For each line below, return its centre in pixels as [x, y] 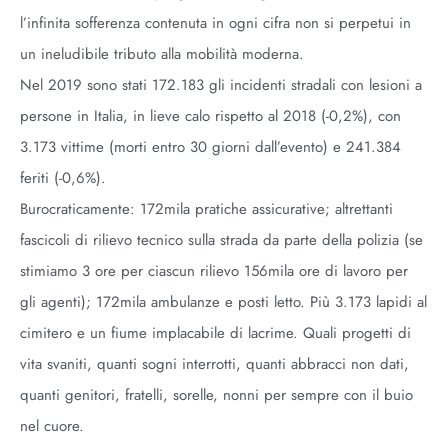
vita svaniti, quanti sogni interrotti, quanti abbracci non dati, [214, 364]
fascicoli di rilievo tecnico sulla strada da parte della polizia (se [221, 240]
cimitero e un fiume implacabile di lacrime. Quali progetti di [215, 333]
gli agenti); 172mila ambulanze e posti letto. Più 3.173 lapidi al [223, 302]
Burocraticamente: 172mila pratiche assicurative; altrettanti [206, 209]
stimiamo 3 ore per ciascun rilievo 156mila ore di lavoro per [214, 271]
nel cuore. [52, 426]
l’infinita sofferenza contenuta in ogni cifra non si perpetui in [215, 23]
